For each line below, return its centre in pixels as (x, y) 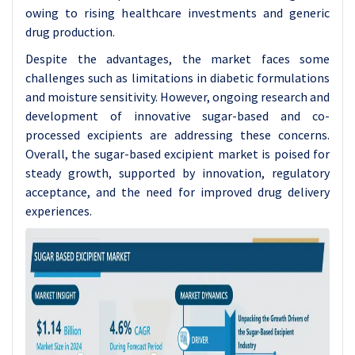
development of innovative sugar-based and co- (177, 116)
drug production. (70, 32)
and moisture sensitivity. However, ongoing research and (177, 97)
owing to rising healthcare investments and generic (177, 13)
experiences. (59, 211)
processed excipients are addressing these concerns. (177, 135)
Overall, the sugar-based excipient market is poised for (177, 154)
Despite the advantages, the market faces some (177, 59)
